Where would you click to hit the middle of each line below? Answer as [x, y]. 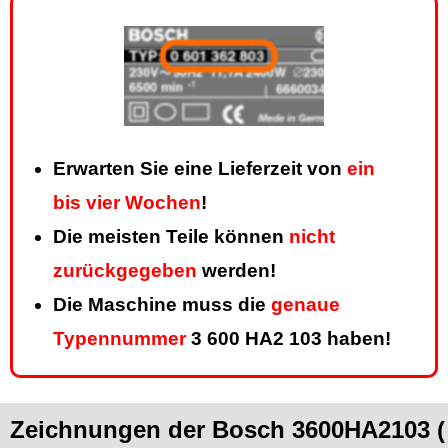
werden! [236, 271]
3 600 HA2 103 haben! [288, 339]
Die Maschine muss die [162, 305]
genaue [305, 305]
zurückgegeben [125, 271]
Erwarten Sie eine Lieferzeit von [200, 169]
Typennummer [119, 339]
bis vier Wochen [127, 203]
